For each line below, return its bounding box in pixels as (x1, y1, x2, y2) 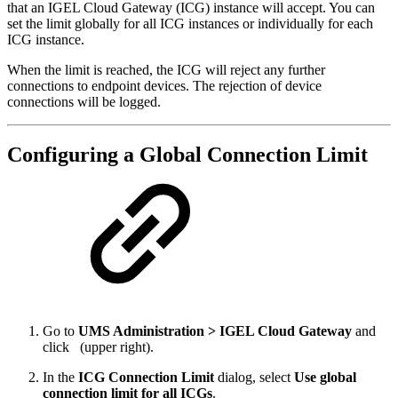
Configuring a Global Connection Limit (7, 143, 368, 167)
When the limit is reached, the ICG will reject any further (7, 61, 325, 77)
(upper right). (80, 339, 154, 355)
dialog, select (214, 370, 294, 386)
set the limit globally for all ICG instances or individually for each (7, 15, 373, 31)
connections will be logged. (7, 93, 161, 109)
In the (43, 370, 78, 386)
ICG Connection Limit (78, 370, 214, 386)
